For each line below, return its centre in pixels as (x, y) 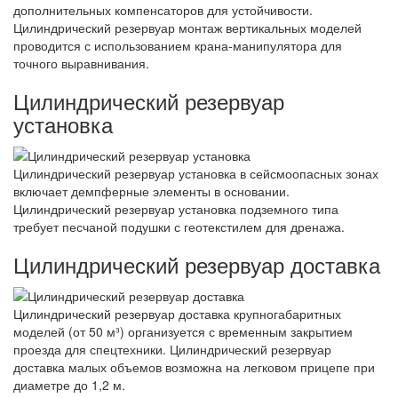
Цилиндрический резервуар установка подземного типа (176, 208)
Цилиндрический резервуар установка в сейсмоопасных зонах (196, 173)
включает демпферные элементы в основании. (151, 191)
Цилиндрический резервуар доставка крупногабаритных (177, 314)
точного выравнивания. (81, 63)
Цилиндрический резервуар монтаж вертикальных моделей (187, 27)
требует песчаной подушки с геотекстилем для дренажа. (179, 226)
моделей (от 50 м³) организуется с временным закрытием (183, 332)
